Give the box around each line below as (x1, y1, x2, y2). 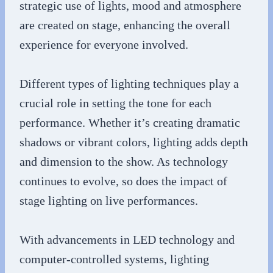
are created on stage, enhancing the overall (19, 18, 230, 32)
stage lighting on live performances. (19, 193, 198, 207)
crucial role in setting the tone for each (19, 96, 211, 110)
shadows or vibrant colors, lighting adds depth (19, 135, 248, 149)
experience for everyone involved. (19, 37, 188, 51)
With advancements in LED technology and (19, 232, 235, 246)
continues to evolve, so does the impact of (19, 174, 227, 188)
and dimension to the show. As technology (19, 154, 228, 168)
